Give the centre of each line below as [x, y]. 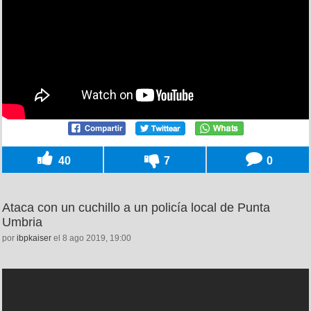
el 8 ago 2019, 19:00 [91, 238]
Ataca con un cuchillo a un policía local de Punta [136, 208]
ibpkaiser [34, 238]
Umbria [22, 222]
